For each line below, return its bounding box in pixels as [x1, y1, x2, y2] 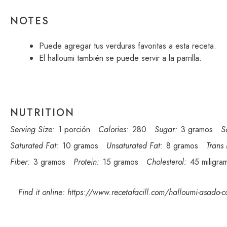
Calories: [98, 124, 129, 135]
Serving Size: [10, 124, 55, 135]
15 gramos [103, 156, 138, 168]
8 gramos [166, 140, 198, 152]
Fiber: [10, 156, 30, 168]
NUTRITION [10, 105, 74, 120]
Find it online [18, 186, 62, 198]
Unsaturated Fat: [106, 140, 163, 152]
